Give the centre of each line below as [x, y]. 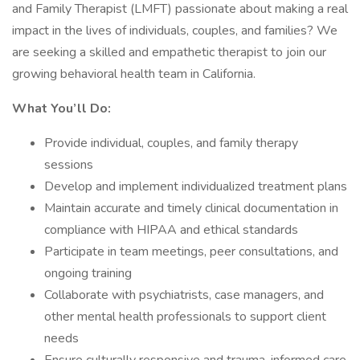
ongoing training [88, 273]
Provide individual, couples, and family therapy [171, 143]
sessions [69, 165]
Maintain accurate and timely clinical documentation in [191, 208]
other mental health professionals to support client [185, 317]
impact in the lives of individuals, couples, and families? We [175, 31]
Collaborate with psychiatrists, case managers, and [184, 295]
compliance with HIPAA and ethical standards [171, 230]
